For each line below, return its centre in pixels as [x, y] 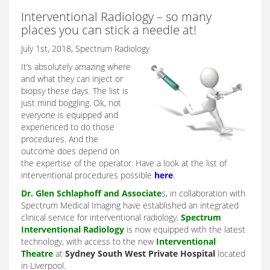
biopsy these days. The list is [75, 91]
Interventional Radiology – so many [116, 17]
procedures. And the [60, 139]
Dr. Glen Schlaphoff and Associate [91, 193]
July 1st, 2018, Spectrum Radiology [85, 49]
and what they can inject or [72, 79]
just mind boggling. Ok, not [71, 103]
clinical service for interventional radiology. [101, 217]
